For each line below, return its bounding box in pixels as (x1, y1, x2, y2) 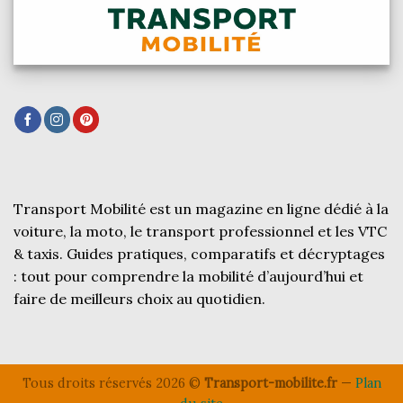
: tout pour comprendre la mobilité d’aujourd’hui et (13, 267, 363, 286)
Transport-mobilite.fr (203, 375, 337, 392)
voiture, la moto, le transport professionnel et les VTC (13, 222, 387, 241)
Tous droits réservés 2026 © (22, 375, 204, 392)
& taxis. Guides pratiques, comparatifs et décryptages (13, 245, 385, 264)
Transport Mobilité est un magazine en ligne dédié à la (13, 200, 389, 219)
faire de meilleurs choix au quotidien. (13, 290, 265, 309)
